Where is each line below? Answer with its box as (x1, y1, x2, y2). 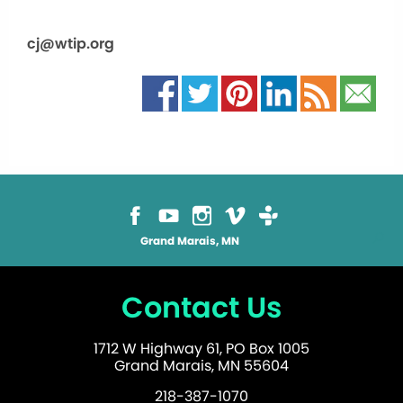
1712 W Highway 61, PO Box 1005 (94, 337, 309, 359)
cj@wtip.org (27, 32, 114, 54)
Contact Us (121, 286, 282, 327)
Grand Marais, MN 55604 (114, 354, 289, 376)
